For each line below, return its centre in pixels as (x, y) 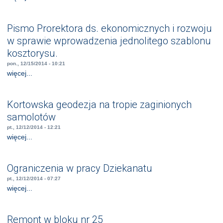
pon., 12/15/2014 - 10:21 (36, 63)
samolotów (32, 117)
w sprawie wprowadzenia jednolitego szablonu (109, 41)
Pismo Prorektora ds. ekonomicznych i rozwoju (110, 28)
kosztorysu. (33, 53)
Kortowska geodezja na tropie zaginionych (100, 104)
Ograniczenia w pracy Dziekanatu (80, 168)
